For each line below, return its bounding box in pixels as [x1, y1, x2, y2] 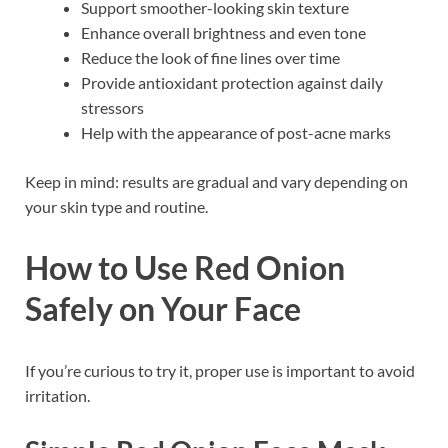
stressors [81, 97, 144, 117]
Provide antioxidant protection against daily [81, 72, 383, 92]
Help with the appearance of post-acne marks [81, 122, 391, 142]
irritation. [25, 386, 90, 406]
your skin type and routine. [25, 196, 208, 216]
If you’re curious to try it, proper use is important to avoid [25, 361, 415, 381]
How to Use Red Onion [25, 248, 345, 288]
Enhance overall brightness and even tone [81, 22, 366, 42]
